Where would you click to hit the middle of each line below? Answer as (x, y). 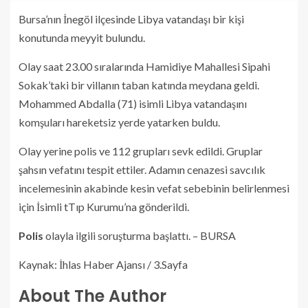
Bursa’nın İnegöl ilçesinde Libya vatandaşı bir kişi (131, 19)
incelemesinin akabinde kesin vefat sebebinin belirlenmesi (154, 188)
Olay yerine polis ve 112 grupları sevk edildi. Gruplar (141, 151)
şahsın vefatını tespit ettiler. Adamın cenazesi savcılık (142, 170)
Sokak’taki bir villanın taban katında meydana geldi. (139, 85)
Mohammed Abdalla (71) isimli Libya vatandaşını (133, 104)
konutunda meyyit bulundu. (82, 38)
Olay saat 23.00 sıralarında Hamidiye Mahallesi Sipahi (144, 67)
